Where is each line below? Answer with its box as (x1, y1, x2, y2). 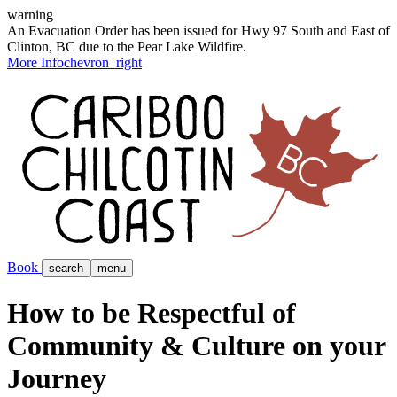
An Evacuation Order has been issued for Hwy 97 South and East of (7, 23, 390, 38)
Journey (7, 362, 106, 394)
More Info (7, 55, 64, 70)
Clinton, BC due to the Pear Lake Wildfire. (7, 39, 246, 54)
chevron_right (64, 55, 142, 70)
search (49, 261, 83, 276)
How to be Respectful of (7, 296, 296, 329)
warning (7, 7, 53, 22)
